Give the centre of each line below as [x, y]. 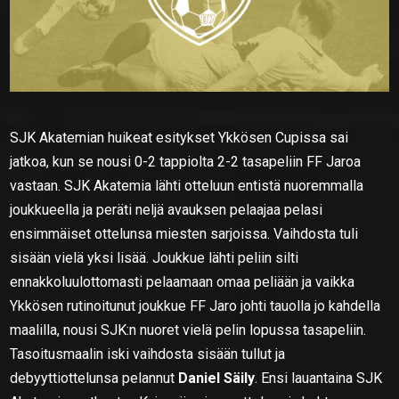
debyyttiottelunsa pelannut [94, 378]
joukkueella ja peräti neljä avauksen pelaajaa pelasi [167, 209]
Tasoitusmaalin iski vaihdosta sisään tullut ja [148, 354]
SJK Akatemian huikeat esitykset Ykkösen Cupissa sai [179, 137]
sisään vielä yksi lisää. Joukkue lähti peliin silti [155, 257]
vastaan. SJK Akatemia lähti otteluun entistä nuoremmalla [187, 185]
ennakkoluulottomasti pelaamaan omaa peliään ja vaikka [183, 281]
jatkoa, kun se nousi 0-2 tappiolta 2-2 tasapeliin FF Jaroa [186, 161]
